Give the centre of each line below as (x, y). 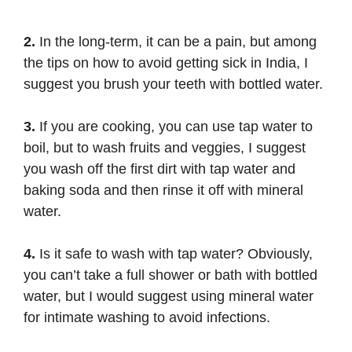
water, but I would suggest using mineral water (169, 296)
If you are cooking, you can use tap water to (174, 126)
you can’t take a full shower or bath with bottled (170, 275)
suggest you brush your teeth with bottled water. (173, 84)
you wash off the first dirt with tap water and (159, 169)
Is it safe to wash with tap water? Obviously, (174, 253)
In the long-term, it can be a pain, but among (176, 41)
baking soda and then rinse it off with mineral (163, 190)
